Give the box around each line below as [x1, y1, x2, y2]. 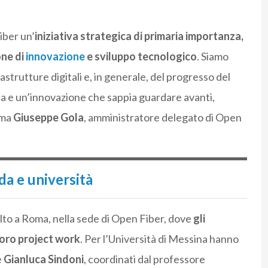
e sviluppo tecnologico [86, 49, 197, 63]
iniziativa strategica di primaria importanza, [34, 29, 243, 42]
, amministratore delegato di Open [83, 110, 242, 124]
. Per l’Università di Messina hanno [80, 232, 239, 245]
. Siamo [196, 49, 229, 63]
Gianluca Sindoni [3, 252, 84, 266]
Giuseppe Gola [13, 110, 84, 124]
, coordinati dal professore [83, 252, 205, 266]
